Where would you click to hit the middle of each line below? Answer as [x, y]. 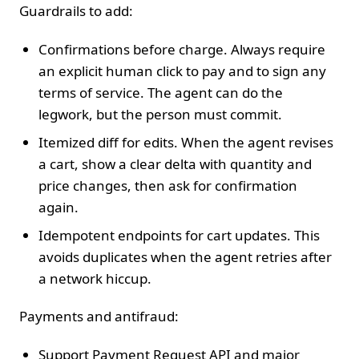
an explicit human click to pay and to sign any [182, 71]
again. [58, 207]
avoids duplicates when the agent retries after [185, 256]
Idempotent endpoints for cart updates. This [179, 235]
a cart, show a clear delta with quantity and [175, 163]
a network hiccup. [95, 278]
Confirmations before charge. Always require [182, 49]
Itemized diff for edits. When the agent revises [186, 142]
